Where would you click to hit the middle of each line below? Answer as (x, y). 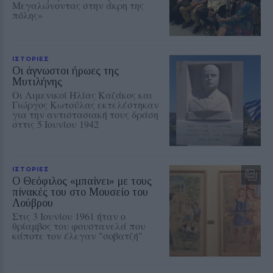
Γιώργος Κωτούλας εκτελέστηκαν (86, 105)
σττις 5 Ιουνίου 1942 (55, 124)
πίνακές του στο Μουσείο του (80, 192)
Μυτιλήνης (37, 82)
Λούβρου (33, 203)
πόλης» (27, 15)
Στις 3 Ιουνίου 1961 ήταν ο (69, 216)
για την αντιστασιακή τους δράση (85, 115)
